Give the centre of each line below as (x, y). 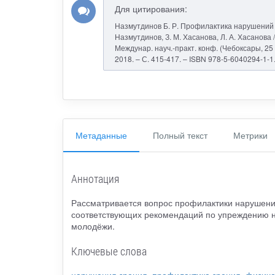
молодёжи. (93, 226)
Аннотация (95, 179)
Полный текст (180, 135)
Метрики (250, 135)
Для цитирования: (151, 9)
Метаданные (101, 135)
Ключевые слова (109, 251)
